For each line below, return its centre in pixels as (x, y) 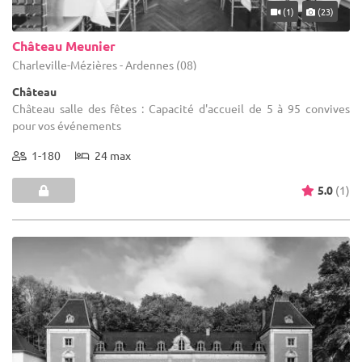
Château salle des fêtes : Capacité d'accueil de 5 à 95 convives (181, 108)
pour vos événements (67, 125)
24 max (110, 155)
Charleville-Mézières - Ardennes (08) (105, 64)
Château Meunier (64, 45)
